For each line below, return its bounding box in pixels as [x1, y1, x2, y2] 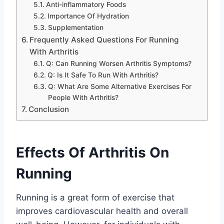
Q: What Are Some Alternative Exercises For [47, 82, 191, 91]
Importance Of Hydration [47, 12, 129, 20]
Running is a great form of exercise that [16, 192, 174, 203]
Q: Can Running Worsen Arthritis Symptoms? [45, 59, 191, 68]
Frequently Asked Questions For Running [29, 35, 179, 45]
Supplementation [47, 23, 103, 32]
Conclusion [28, 104, 69, 114]
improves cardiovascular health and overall [16, 206, 188, 216]
